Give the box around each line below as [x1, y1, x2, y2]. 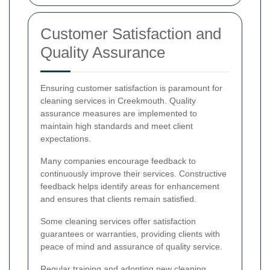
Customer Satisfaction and [40, 25, 221, 43]
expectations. [40, 134, 91, 144]
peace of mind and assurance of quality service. [40, 242, 222, 252]
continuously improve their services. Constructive [40, 169, 227, 179]
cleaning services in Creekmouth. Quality [40, 96, 196, 106]
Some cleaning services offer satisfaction [40, 216, 196, 227]
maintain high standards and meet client [40, 121, 193, 131]
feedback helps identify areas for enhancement [40, 181, 219, 192]
